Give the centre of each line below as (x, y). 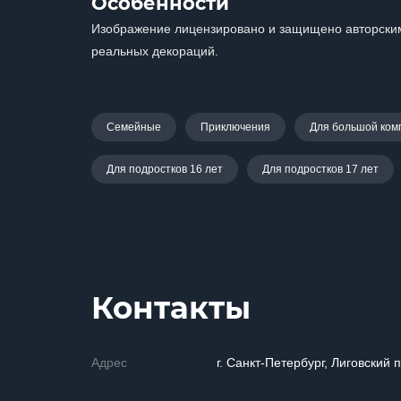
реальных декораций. (155, 51)
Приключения (235, 127)
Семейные (134, 127)
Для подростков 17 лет (320, 169)
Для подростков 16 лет (165, 169)
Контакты (171, 308)
